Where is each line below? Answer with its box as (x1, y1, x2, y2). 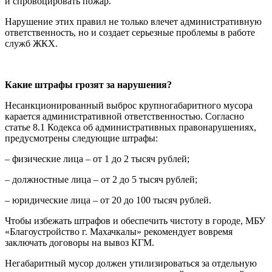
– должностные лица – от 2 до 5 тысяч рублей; (5, 174, 197, 185)
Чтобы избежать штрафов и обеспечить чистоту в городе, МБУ (5, 215, 265, 226)
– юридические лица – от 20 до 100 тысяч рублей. (5, 194, 211, 205)
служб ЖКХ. (5, 38, 58, 49)
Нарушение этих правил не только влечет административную (5, 16, 262, 27)
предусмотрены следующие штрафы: (5, 132, 158, 143)
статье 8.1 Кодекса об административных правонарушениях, (5, 121, 256, 132)
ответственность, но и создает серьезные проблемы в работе (5, 27, 255, 38)
